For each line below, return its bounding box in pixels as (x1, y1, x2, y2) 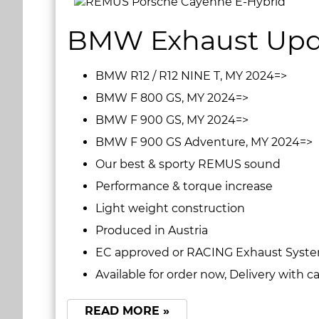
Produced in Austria (95, 224, 208, 238)
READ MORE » (85, 303, 169, 318)
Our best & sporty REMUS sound (95, 157, 283, 172)
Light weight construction (95, 202, 245, 216)
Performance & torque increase (95, 179, 273, 194)
